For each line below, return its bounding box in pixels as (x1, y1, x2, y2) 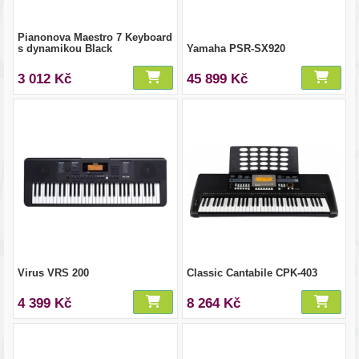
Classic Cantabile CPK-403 (186, 267, 317, 279)
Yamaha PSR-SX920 (186, 42, 285, 54)
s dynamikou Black (18, 42, 112, 54)
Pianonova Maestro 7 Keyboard (18, 31, 172, 43)
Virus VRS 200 (18, 267, 89, 279)
